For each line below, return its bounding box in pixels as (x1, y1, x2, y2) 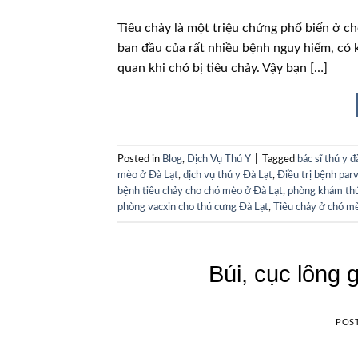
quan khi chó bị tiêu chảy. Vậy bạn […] (117, 61, 328, 74)
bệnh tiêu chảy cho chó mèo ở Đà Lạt (117, 185, 283, 196)
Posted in (117, 153, 162, 164)
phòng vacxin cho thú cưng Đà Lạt (117, 201, 268, 212)
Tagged (262, 153, 297, 164)
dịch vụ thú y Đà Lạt (183, 169, 272, 180)
